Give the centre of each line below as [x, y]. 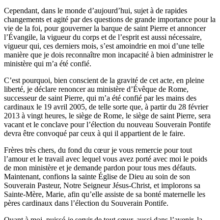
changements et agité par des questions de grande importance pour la [110, 20]
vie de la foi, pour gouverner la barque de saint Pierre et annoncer [105, 28]
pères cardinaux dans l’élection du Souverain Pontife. [86, 203]
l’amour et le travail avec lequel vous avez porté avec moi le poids [106, 159]
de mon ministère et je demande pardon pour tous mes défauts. [100, 168]
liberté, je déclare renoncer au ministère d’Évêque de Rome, [96, 89]
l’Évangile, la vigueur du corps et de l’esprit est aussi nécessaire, [103, 37]
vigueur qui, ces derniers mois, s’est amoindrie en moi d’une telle [104, 46]
